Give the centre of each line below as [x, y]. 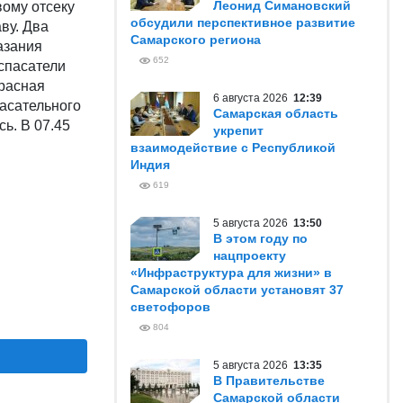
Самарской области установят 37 [237, 290]
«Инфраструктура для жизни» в [231, 273]
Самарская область [276, 113]
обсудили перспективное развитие [243, 22]
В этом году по [260, 238]
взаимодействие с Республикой [233, 148]
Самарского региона [196, 40]
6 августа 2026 [253, 98]
